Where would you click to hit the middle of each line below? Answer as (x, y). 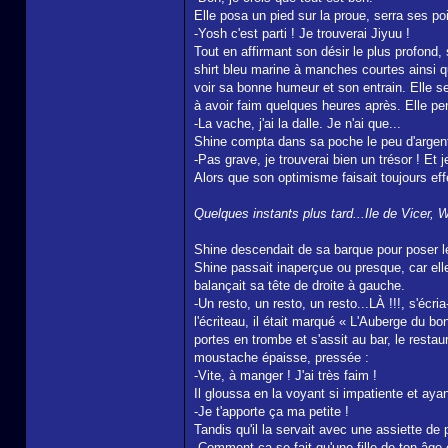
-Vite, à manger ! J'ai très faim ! (285, 375)
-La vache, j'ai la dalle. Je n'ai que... (297, 123)
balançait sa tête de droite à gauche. (299, 285)
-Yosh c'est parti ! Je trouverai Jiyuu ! (302, 33)
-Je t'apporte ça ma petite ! (271, 411)
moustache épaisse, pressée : (281, 357)
